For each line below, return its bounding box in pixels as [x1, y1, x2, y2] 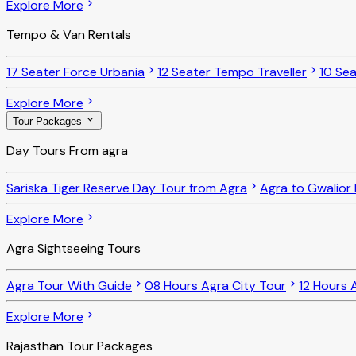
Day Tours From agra [6, 141, 128, 159]
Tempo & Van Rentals [6, 26, 131, 44]
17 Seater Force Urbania [6, 64, 145, 81]
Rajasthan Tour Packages [6, 337, 153, 354]
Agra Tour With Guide [6, 277, 132, 294]
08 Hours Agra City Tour [145, 277, 286, 294]
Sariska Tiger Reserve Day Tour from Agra [6, 179, 247, 196]
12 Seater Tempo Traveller [157, 64, 307, 81]
